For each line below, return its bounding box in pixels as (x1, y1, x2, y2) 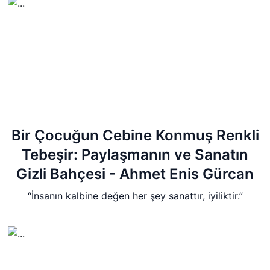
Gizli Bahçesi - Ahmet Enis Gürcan (16, 165, 254, 183)
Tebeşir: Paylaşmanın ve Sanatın (22, 146, 248, 163)
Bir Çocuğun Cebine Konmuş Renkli (11, 127, 259, 144)
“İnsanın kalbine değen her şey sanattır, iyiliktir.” (27, 190, 243, 202)
